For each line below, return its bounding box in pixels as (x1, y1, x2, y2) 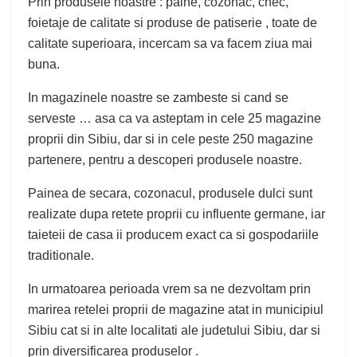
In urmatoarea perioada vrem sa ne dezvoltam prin (28, 281, 311, 296)
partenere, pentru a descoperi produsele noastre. (28, 152, 302, 167)
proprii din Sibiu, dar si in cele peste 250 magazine (28, 131, 313, 146)
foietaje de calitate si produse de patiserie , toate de (28, 15, 317, 29)
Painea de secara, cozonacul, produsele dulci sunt (28, 186, 312, 200)
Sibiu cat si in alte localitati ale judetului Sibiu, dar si (28, 323, 320, 337)
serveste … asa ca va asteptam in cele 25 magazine (28, 111, 321, 125)
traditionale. (28, 248, 94, 262)
